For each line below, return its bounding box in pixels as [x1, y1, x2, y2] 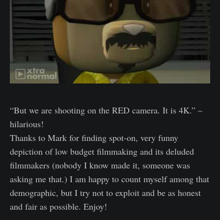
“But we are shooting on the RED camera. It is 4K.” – [10, 104, 202, 116]
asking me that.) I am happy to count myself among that [10, 172, 209, 185]
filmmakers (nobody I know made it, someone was [10, 159, 190, 171]
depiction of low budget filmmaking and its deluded [10, 145, 194, 157]
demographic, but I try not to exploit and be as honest [10, 186, 201, 198]
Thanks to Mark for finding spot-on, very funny [10, 131, 178, 143]
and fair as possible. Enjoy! [10, 200, 107, 212]
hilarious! [10, 117, 44, 130]
